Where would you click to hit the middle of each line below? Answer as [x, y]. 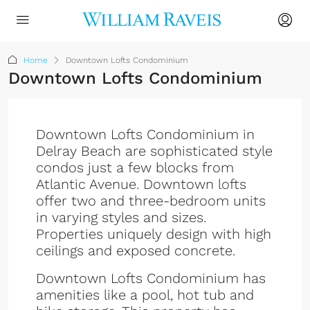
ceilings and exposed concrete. [136, 250]
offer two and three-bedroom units [151, 201]
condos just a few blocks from [135, 167]
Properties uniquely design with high [154, 234]
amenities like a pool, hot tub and [145, 295]
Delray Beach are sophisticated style [154, 151]
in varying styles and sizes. [121, 217]
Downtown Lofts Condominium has [151, 278]
